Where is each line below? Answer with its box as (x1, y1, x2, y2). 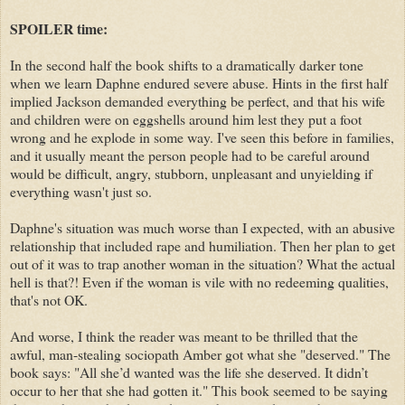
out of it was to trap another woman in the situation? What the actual (10, 253, 395, 273)
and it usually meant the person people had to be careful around (10, 145, 370, 165)
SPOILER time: (10, 17, 108, 39)
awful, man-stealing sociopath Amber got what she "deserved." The (10, 344, 391, 363)
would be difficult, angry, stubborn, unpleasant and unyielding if (10, 163, 372, 183)
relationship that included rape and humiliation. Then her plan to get (10, 235, 395, 255)
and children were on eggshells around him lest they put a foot (10, 108, 362, 128)
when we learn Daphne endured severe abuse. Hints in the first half (10, 72, 388, 92)
